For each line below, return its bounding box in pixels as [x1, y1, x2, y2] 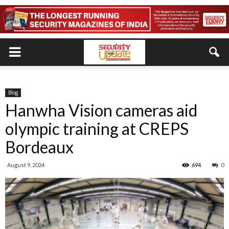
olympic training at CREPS [5, 119, 189, 139]
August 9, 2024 [7, 162, 44, 168]
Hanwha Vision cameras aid [5, 100, 197, 120]
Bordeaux [5, 137, 74, 157]
